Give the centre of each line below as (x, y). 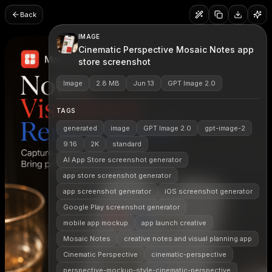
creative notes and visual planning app (188, 239)
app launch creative (174, 223)
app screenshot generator (107, 191)
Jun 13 (144, 83)
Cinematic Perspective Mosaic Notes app (166, 49)
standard (127, 144)
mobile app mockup (96, 223)
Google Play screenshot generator (121, 207)
